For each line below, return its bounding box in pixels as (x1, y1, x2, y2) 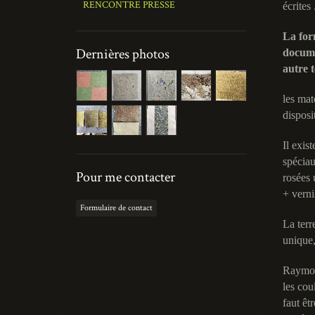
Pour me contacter (76, 168, 175, 187)
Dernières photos (76, 45, 169, 63)
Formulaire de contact (80, 202, 153, 214)
